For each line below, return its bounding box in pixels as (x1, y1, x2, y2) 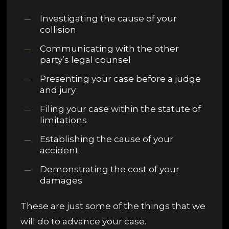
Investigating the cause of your (40, 13, 177, 24)
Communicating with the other (40, 43, 179, 54)
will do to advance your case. (20, 216, 147, 227)
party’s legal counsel (40, 55, 131, 65)
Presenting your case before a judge (40, 74, 201, 84)
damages (40, 175, 83, 186)
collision (40, 25, 77, 35)
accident (40, 145, 79, 156)
